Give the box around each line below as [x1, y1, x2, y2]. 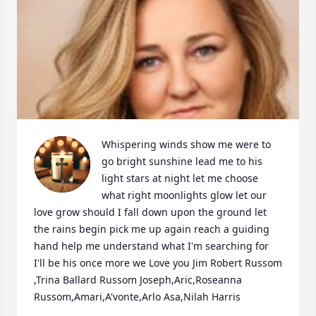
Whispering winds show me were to [102, 138, 271, 152]
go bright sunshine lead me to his [102, 154, 262, 169]
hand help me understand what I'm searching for [34, 239, 269, 253]
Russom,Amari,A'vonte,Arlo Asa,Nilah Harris [34, 290, 241, 304]
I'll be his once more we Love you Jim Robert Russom [34, 256, 282, 270]
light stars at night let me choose [102, 171, 258, 186]
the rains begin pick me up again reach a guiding [34, 222, 269, 236]
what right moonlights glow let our [102, 188, 267, 202]
